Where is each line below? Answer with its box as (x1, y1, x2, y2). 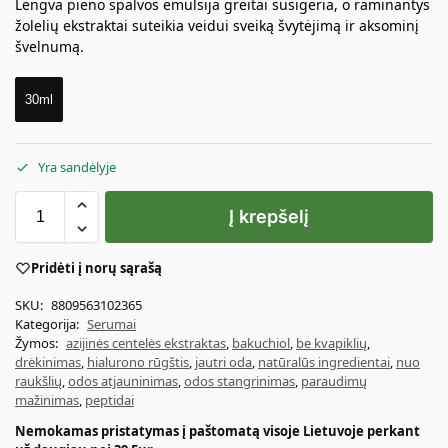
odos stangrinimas (184, 372, 295, 391)
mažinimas (15, 391, 79, 410)
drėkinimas (15, 353, 81, 372)
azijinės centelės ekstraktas (66, 334, 226, 353)
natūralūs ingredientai (258, 353, 390, 372)
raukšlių (15, 372, 62, 391)
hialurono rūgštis (87, 353, 189, 372)
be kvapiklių (296, 334, 367, 353)
